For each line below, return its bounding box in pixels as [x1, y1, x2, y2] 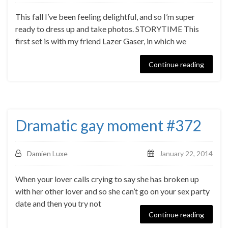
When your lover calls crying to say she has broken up [15, 174, 199, 184]
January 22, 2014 [159, 149, 213, 158]
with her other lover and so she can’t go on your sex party [15, 186, 210, 196]
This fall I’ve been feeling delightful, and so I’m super [15, 12, 195, 21]
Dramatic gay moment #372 [15, 116, 201, 134]
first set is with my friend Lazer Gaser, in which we [15, 36, 186, 46]
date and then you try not [15, 198, 101, 208]
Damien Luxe [27, 149, 68, 158]
